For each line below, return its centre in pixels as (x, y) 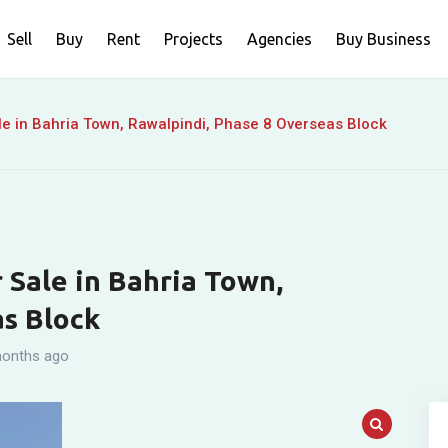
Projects (193, 39)
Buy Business (383, 39)
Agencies (279, 39)
